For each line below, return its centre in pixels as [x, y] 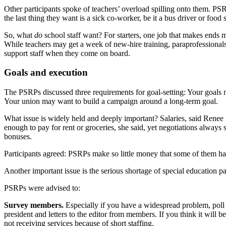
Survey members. [35, 205]
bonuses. [19, 137]
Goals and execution [46, 73]
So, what [19, 35]
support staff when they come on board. [67, 53]
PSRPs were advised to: [42, 188]
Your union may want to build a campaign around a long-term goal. [111, 101]
